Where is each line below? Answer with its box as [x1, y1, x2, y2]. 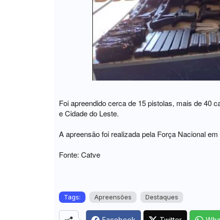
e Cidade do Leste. [58, 108, 119, 119]
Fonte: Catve [58, 149, 100, 160]
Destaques [145, 193, 178, 201]
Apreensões [94, 193, 132, 201]
